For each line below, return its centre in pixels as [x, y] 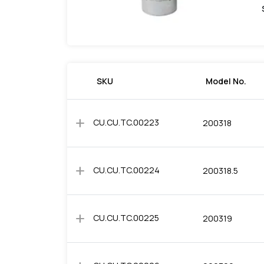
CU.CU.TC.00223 [126, 122]
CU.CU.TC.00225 [126, 218]
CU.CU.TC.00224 [126, 170]
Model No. [226, 81]
